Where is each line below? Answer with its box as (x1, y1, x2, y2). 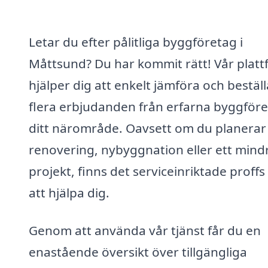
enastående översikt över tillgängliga (29, 243, 247, 261)
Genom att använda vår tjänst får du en (29, 222, 261, 239)
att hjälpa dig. (29, 184, 109, 201)
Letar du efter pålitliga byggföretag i (29, 33, 243, 50)
